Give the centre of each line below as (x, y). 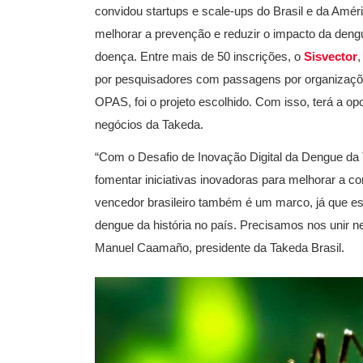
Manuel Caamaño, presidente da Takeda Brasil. (220, 248)
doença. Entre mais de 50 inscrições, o (199, 56)
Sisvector (331, 56)
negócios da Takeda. (149, 124)
